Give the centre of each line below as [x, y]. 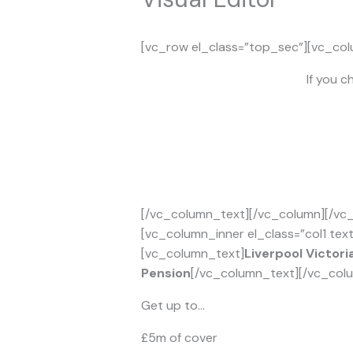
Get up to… [173, 306]
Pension [165, 273]
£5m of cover [179, 338]
